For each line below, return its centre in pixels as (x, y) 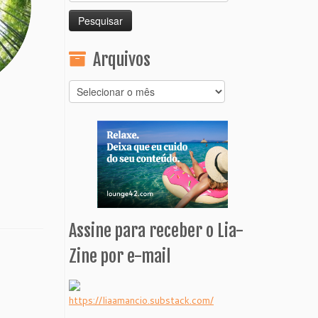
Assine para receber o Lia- (156, 230)
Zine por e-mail (120, 256)
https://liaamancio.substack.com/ (141, 300)
